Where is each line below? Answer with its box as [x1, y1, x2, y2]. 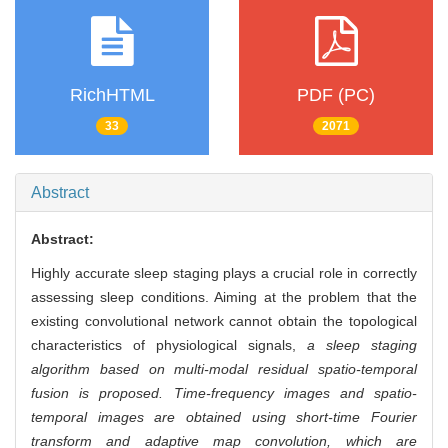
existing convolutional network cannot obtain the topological [31, 313, 417, 330]
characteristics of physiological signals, [31, 337, 307, 354]
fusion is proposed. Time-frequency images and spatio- [31, 385, 417, 402]
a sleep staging [307, 337, 417, 354]
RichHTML [69, 84, 155, 105]
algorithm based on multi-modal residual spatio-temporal [31, 361, 417, 378]
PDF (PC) [297, 84, 375, 105]
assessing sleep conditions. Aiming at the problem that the [31, 289, 417, 306]
